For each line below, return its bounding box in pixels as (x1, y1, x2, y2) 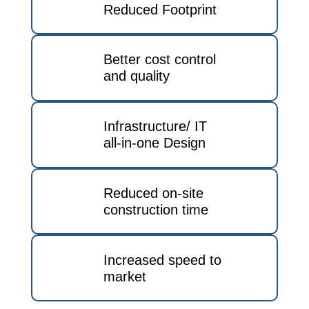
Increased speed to (103, 252, 221, 268)
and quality (103, 68, 170, 84)
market (103, 268, 146, 284)
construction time (103, 201, 208, 217)
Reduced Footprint (103, 1, 217, 17)
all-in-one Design (103, 135, 206, 151)
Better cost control (103, 52, 216, 68)
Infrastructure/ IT (103, 119, 207, 134)
